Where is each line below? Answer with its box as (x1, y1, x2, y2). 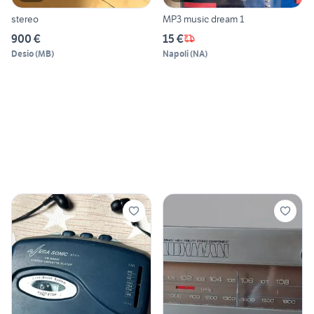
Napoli (163, 48, 189, 59)
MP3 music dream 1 (163, 12, 244, 25)
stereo (11, 12, 39, 25)
